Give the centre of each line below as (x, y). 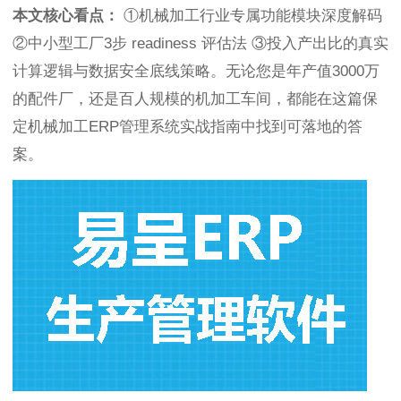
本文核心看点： (66, 16)
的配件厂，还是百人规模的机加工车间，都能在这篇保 (195, 99)
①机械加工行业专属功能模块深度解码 (251, 16)
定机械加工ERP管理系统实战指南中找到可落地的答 (188, 127)
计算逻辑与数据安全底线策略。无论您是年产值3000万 (196, 72)
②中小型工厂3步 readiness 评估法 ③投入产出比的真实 (200, 44)
